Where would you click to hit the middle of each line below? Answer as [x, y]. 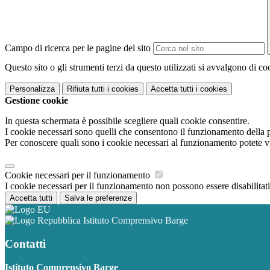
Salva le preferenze [98, 198]
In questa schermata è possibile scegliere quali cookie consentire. [127, 121]
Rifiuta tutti [86, 89]
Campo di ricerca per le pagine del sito [78, 48]
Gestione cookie [36, 101]
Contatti [25, 243]
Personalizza [32, 89]
